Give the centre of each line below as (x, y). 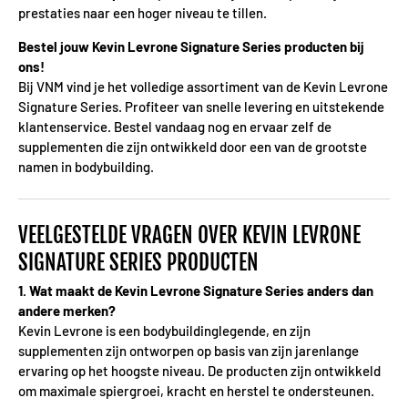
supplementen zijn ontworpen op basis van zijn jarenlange (189, 350)
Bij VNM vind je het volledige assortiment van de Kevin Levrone (203, 87)
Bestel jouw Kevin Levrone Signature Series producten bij (191, 46)
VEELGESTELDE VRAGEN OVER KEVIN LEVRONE (189, 235)
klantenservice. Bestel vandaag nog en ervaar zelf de (175, 127)
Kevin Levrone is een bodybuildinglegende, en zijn (164, 330)
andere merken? (67, 310)
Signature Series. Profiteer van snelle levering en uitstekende (201, 107)
